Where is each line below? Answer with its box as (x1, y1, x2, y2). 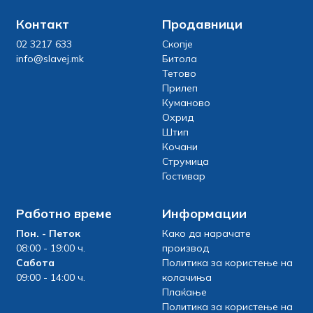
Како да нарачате (162, 227, 251, 240)
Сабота (16, 256, 55, 270)
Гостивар (162, 170, 205, 183)
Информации (162, 205, 247, 222)
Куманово (162, 96, 210, 110)
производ (162, 242, 209, 255)
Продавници (162, 16, 242, 33)
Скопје (162, 38, 193, 51)
